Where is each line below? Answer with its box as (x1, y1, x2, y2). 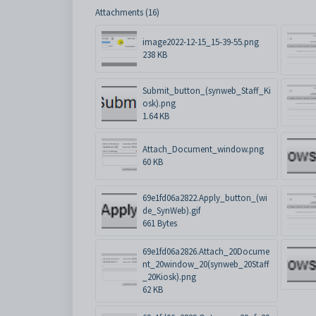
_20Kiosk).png (142, 271, 196, 284)
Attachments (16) (95, 6, 159, 19)
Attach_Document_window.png (142, 143, 264, 156)
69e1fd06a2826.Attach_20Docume (142, 245, 269, 258)
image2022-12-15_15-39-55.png (142, 36, 259, 49)
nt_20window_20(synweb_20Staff (142, 258, 269, 271)
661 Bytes (142, 217, 177, 230)
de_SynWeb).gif (142, 205, 200, 217)
